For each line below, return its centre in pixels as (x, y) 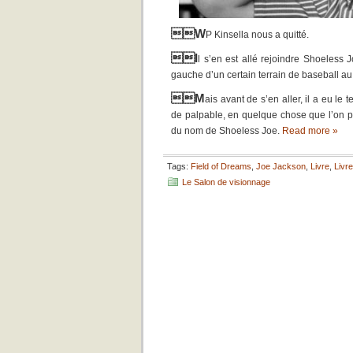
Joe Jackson (281, 166)
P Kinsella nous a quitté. (257, 35)
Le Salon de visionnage (226, 182)
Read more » (310, 131)
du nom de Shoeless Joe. (227, 131)
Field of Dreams (221, 166)
